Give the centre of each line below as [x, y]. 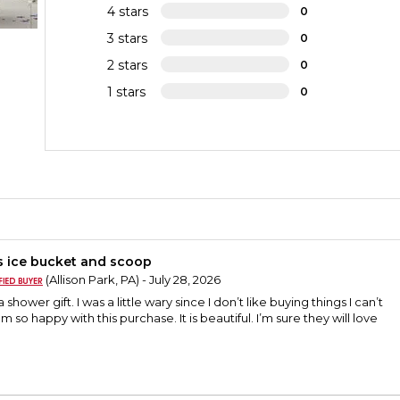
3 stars [128, 39]
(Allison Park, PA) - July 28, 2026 [132, 280]
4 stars [128, 12]
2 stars [128, 66]
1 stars [127, 92]
